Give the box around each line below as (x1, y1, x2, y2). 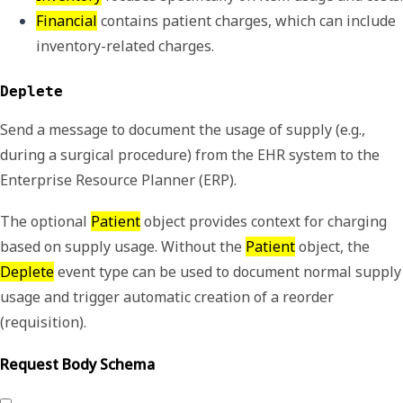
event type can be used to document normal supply (54, 261, 401, 282)
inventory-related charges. (36, 35, 214, 56)
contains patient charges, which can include (97, 10, 396, 31)
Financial (36, 10, 97, 31)
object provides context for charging (140, 210, 387, 231)
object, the (295, 236, 370, 256)
